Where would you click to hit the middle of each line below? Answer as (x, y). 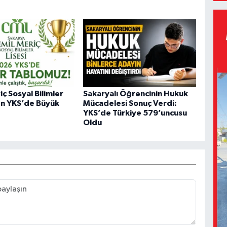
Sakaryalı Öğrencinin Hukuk (135, 94)
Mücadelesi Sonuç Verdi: (130, 104)
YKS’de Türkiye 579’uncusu (135, 113)
